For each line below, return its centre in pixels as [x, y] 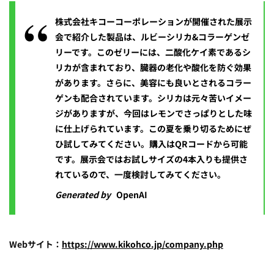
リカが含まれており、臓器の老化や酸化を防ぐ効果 [153, 68]
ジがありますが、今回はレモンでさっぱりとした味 [154, 113]
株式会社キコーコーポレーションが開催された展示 [154, 22]
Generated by [84, 195]
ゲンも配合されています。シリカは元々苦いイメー [153, 98]
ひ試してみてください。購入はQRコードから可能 [151, 144]
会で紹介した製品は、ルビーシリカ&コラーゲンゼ [152, 37]
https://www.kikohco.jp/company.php [143, 244]
